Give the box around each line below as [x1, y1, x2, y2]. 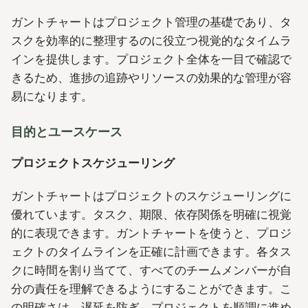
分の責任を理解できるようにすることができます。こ [11, 281, 291, 296]
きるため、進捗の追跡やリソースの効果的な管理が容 [11, 70, 291, 85]
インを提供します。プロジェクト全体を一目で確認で [11, 52, 291, 66]
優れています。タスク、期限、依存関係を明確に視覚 [11, 207, 291, 221]
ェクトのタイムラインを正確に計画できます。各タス [11, 244, 291, 258]
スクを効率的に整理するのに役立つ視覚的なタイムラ [11, 33, 291, 47]
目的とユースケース [11, 124, 122, 140]
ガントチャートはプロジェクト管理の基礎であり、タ [11, 14, 291, 29]
